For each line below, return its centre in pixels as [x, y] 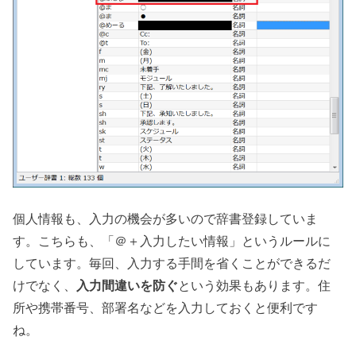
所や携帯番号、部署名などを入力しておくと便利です [166, 307]
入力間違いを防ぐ [128, 285]
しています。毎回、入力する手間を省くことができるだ [172, 263]
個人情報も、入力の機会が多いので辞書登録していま [166, 218]
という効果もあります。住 [255, 285]
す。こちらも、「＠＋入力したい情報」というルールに [172, 240]
